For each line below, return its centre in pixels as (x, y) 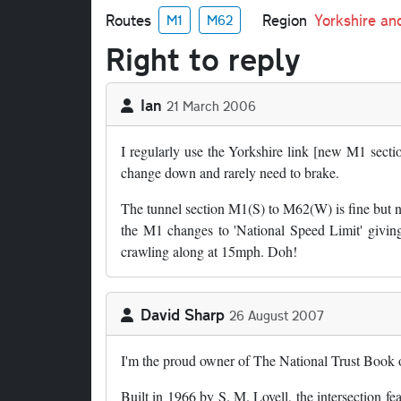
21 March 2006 (211, 106)
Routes (128, 20)
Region (285, 20)
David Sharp (183, 315)
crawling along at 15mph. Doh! (209, 252)
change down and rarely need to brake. (230, 173)
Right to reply (203, 59)
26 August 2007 (277, 316)
